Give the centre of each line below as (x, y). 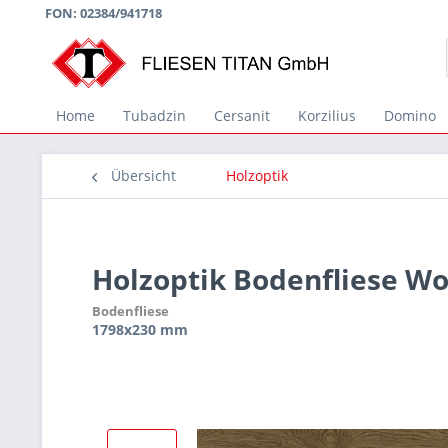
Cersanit (242, 115)
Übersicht (143, 175)
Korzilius (327, 115)
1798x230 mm (140, 329)
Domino (410, 115)
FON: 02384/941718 (103, 13)
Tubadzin (154, 115)
